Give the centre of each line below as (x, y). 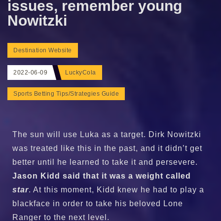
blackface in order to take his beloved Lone (98, 203)
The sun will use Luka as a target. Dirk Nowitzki (107, 134)
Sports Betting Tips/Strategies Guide (66, 93)
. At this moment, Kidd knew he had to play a (116, 189)
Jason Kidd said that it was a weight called (102, 176)
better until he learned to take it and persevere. (105, 162)
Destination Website (43, 50)
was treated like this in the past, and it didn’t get (107, 148)
